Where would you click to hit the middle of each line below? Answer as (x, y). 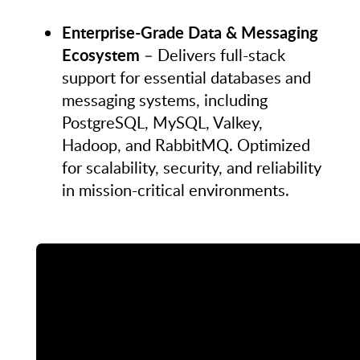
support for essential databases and (186, 77)
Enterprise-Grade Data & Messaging (190, 32)
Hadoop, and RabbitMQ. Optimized (186, 144)
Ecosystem (100, 54)
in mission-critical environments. (175, 189)
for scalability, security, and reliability (191, 167)
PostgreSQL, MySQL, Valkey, (162, 122)
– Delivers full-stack (212, 54)
